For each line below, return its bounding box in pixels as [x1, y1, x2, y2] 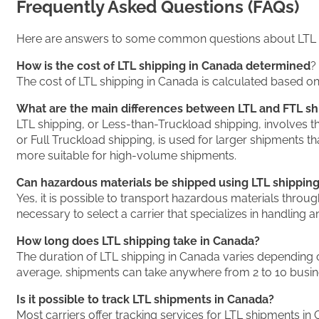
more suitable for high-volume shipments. [16, 148, 236, 162]
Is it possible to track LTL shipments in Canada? [16, 292, 274, 306]
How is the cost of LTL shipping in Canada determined [16, 58, 310, 73]
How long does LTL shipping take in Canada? [16, 234, 260, 248]
